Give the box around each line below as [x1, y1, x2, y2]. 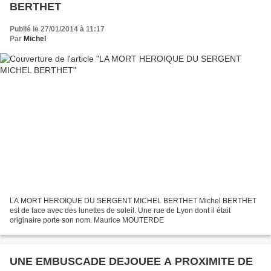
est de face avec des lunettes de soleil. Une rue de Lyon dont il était [10, 206, 230, 215]
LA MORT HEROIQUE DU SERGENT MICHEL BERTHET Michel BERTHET [10, 196, 256, 205]
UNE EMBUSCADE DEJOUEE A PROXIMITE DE [10, 255, 253, 267]
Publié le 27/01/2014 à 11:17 [10, 25, 105, 34]
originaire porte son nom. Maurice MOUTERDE [10, 215, 164, 224]
